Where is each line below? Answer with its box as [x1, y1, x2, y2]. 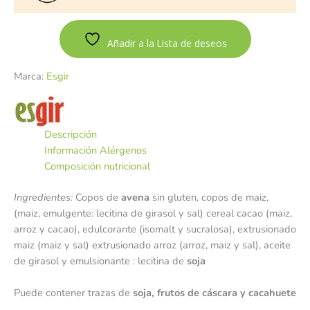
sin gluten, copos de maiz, [149, 190, 271, 204]
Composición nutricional [44, 159, 150, 174]
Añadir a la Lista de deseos [107, 37, 227, 51]
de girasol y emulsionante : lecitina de [14, 254, 187, 268]
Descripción [44, 127, 97, 142]
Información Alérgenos [44, 143, 147, 158]
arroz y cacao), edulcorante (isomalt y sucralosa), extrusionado [14, 222, 296, 236]
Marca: [14, 69, 46, 84]
